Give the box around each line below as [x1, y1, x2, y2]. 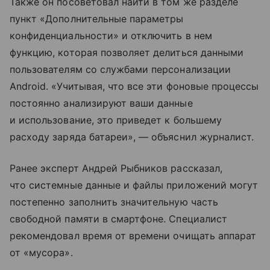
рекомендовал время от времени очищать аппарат [10, 230, 257, 242]
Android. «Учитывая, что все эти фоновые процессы [10, 80, 259, 93]
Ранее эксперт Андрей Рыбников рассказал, [10, 162, 222, 175]
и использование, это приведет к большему [10, 114, 222, 127]
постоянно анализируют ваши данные [10, 97, 193, 110]
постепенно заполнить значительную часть [10, 196, 218, 209]
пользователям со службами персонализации [10, 63, 231, 76]
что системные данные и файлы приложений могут [10, 179, 259, 192]
